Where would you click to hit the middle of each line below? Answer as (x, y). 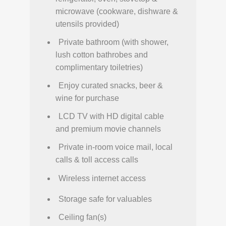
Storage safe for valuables (105, 199)
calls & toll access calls (97, 160)
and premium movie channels (108, 129)
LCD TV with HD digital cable (111, 117)
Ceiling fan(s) (82, 217)
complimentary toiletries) (99, 67)
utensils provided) (87, 24)
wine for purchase (87, 98)
